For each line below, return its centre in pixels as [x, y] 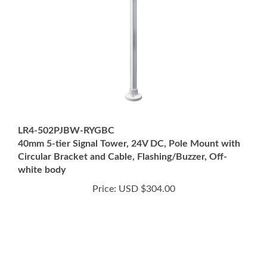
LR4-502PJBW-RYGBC [66, 117]
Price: [104, 175]
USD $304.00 [145, 175]
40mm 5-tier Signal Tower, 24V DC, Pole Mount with [129, 130]
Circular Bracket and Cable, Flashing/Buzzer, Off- [122, 143]
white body [42, 156]
